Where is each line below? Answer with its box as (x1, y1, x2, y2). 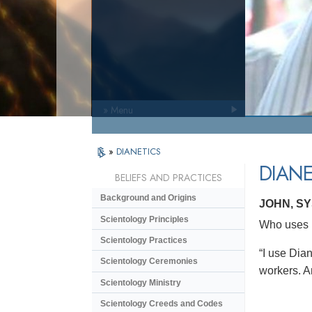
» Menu (103, 103, 133, 117)
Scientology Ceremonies (100, 256, 198, 267)
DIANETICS (116, 145, 161, 158)
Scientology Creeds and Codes (100, 299, 223, 309)
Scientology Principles (100, 214, 189, 224)
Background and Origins (100, 193, 196, 203)
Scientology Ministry (100, 277, 181, 288)
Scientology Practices (100, 235, 187, 245)
